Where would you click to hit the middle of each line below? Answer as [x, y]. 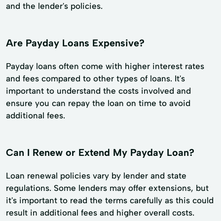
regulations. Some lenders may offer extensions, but [107, 188]
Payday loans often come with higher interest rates [105, 66]
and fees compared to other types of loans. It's [95, 79]
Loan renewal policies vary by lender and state [96, 175]
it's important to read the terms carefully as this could [110, 200]
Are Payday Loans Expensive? [75, 43]
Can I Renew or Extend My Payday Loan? [100, 153]
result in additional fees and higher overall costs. [100, 212]
